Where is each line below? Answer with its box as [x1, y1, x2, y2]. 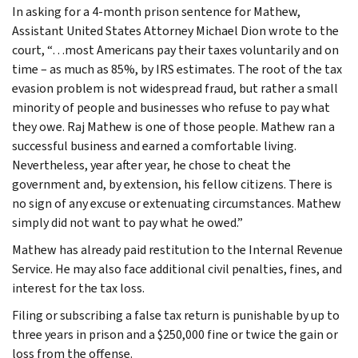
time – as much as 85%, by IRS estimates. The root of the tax [12, 60, 342, 78]
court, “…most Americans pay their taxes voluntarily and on [12, 41, 339, 58]
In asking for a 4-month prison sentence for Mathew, [12, 2, 300, 20]
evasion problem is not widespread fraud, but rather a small [12, 79, 338, 97]
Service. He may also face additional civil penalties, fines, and [12, 260, 342, 277]
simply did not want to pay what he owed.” [12, 213, 243, 231]
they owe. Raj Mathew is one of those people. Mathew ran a [12, 117, 335, 135]
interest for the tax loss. [12, 279, 145, 296]
